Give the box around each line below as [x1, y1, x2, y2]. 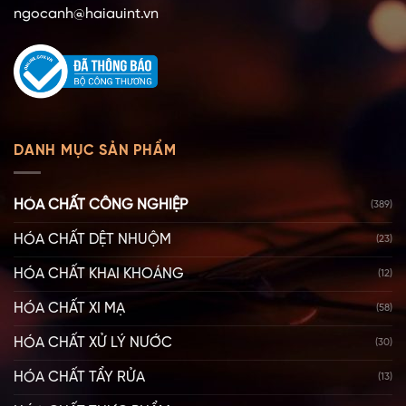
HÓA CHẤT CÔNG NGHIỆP [14, 198, 188, 214]
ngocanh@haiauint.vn [14, 6, 159, 23]
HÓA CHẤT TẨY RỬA [14, 370, 145, 386]
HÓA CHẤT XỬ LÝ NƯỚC [14, 335, 172, 352]
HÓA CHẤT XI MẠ [14, 301, 125, 317]
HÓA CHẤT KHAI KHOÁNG [14, 266, 184, 283]
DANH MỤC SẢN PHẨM [14, 142, 177, 159]
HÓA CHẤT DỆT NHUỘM [14, 232, 171, 248]
